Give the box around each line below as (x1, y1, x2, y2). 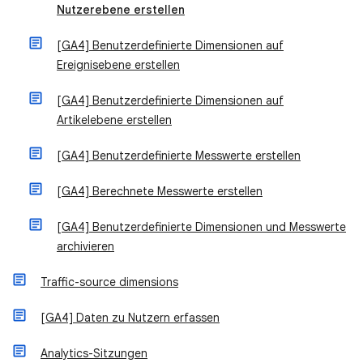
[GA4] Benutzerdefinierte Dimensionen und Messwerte (57, 219, 346, 234)
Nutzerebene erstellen (57, 2, 185, 17)
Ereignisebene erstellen (57, 57, 180, 72)
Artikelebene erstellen (57, 112, 172, 127)
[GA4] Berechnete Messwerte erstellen (57, 183, 263, 199)
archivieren (57, 238, 114, 254)
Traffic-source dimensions (41, 274, 178, 289)
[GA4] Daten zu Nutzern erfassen (41, 310, 220, 325)
